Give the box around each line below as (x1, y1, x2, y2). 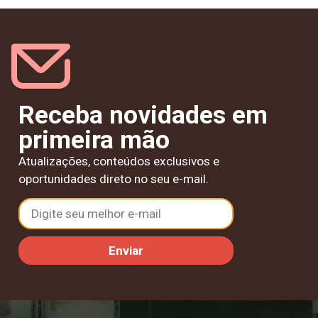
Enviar (108, 243, 143, 258)
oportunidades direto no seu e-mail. (18, 171, 209, 186)
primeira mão (18, 124, 170, 155)
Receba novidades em (18, 99, 268, 130)
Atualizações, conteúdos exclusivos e (18, 153, 219, 168)
